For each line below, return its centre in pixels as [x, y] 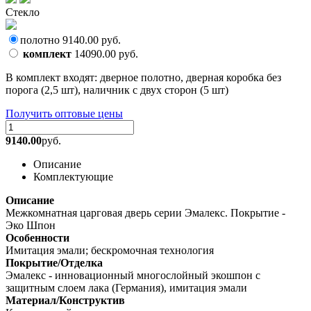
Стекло [23, 12]
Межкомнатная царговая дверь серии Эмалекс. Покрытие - [145, 212]
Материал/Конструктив [65, 300]
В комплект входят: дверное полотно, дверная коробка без [143, 77]
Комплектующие [73, 176]
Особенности [37, 237]
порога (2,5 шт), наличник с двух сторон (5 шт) [117, 90]
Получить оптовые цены [64, 113]
